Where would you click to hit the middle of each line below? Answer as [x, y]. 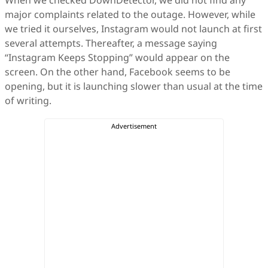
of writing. [28, 100]
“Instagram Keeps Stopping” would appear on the [117, 57]
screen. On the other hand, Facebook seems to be [118, 72]
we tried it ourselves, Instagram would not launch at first [133, 29]
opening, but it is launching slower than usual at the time [134, 86]
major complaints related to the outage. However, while [130, 14]
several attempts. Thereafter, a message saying [111, 43]
